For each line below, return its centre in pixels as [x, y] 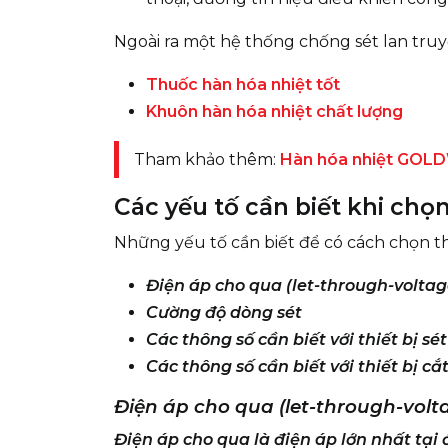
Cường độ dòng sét [224, 312]
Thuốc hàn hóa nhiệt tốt [243, 84]
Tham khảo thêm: [207, 159]
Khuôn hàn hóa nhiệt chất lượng [274, 111]
